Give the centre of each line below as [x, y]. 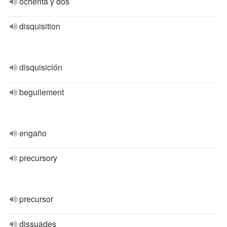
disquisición [41, 67]
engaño [33, 133]
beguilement [42, 92]
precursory [38, 158]
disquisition [40, 26]
